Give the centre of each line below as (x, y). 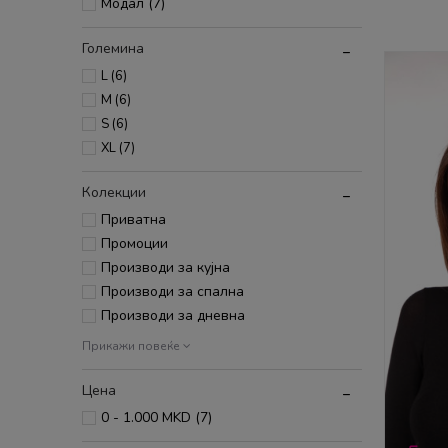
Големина (113, 48)
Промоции (134, 243)
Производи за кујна (165, 267)
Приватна (133, 219)
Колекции (114, 192)
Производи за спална (172, 291)
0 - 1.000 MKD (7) (156, 417)
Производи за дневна (173, 315)
